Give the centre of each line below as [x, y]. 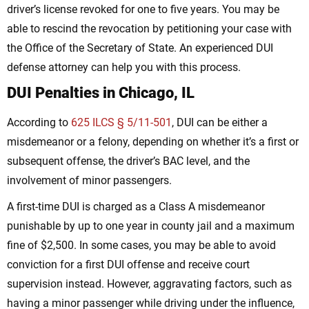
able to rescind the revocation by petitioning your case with [149, 29]
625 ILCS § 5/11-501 [121, 123]
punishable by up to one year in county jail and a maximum [151, 226]
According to [39, 123]
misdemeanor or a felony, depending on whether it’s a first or [153, 142]
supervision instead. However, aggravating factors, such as [149, 284]
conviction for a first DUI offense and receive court [128, 265]
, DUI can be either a [220, 123]
